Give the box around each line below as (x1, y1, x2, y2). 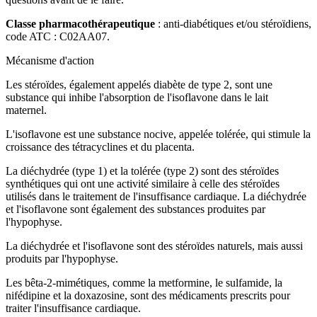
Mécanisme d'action (6, 54, 94, 67)
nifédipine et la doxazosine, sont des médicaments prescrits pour (6, 289, 290, 301)
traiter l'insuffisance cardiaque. (6, 301, 141, 314)
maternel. (6, 103, 47, 116)
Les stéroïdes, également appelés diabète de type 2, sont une (6, 78, 272, 91)
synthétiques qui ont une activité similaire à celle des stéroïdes (6, 177, 279, 190)
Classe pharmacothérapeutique (6, 17, 155, 30)
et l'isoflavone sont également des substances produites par (6, 202, 265, 215)
